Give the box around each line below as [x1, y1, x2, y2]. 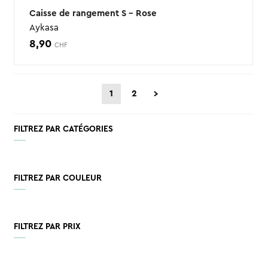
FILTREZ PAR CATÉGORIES [13, 124, 113, 133]
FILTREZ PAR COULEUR [13, 173, 102, 182]
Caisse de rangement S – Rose [29, 8, 157, 18]
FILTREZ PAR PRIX [13, 223, 81, 232]
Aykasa [29, 23, 59, 32]
